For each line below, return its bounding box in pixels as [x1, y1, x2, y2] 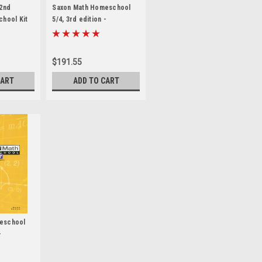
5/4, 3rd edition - [52, 15, 106, 23]
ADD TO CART [73, 75, 119, 85]
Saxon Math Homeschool [52, 3, 131, 12]
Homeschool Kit [52, 26, 104, 35]
